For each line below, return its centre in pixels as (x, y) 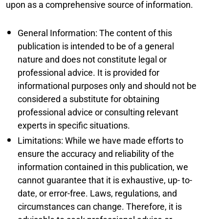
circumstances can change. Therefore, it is (100, 207)
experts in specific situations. (74, 125)
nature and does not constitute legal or (92, 59)
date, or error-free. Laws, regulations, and (97, 193)
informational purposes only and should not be (107, 86)
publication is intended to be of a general (96, 46)
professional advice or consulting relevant (98, 112)
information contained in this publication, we (103, 167)
